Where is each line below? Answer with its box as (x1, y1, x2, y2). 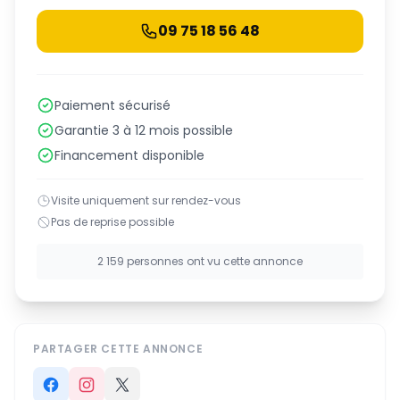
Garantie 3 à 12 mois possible (54, 121, 233, 139)
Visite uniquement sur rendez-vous (51, 193, 241, 208)
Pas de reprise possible (51, 214, 174, 229)
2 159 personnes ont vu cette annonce (97, 254, 303, 269)
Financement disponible (54, 146, 204, 164)
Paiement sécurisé (54, 96, 171, 114)
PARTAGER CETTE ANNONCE (33, 341, 204, 356)
